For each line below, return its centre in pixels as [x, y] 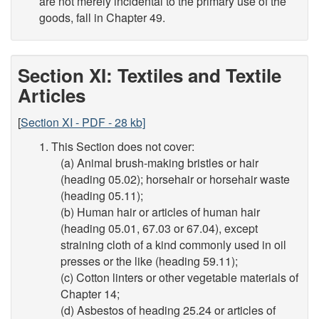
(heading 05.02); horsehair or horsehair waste [175, 179]
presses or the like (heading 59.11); [149, 261]
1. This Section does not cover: [117, 146]
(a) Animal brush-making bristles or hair [159, 163]
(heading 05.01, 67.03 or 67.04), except [159, 228]
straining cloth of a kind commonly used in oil [173, 245]
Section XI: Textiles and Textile [150, 75]
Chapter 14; [90, 294]
